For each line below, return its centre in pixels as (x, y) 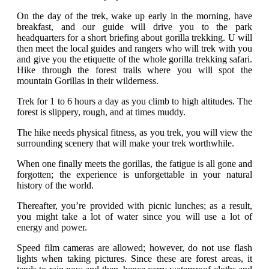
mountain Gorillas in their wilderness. (88, 81)
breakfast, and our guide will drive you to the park (134, 27)
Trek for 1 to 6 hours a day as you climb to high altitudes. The (134, 101)
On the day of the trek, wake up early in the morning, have (134, 16)
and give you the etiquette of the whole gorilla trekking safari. (134, 59)
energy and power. (52, 228)
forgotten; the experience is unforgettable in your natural (134, 175)
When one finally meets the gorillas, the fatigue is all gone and (134, 164)
